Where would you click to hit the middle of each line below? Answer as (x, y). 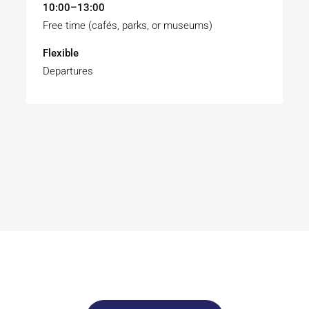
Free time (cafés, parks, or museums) (128, 25)
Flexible (61, 53)
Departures (68, 71)
